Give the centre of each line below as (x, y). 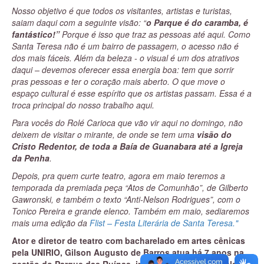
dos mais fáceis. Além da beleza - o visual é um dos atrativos (126, 58)
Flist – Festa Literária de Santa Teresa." (164, 223)
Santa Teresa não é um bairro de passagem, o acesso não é (125, 46)
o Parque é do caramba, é (197, 22)
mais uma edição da (51, 223)
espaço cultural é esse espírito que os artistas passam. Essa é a (132, 93)
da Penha (31, 158)
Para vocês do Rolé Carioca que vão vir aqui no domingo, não (127, 123)
